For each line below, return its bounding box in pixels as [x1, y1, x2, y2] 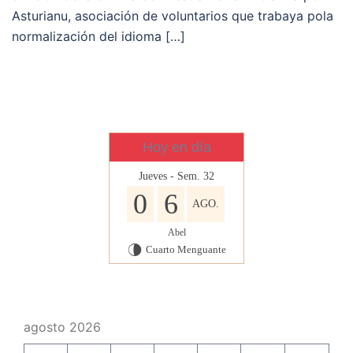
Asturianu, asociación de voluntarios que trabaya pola [12, 8, 333, 24]
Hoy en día [142, 139, 211, 156]
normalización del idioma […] [12, 28, 185, 45]
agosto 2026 [24, 319, 101, 336]
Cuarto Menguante [145, 243, 226, 256]
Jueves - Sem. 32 [139, 170, 214, 183]
